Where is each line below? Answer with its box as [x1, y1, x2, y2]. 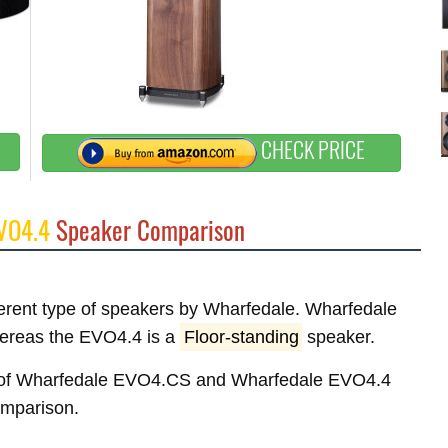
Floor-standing [183, 327, 299, 347]
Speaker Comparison [50, 211, 245, 248]
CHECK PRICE [257, 133, 366, 166]
